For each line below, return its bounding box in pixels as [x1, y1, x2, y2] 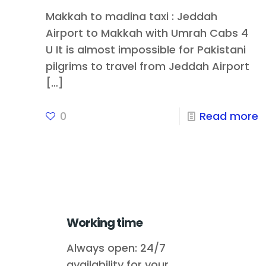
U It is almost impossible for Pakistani [45, 42, 246, 57]
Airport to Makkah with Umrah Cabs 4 [45, 25, 248, 40]
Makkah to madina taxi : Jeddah [45, 8, 217, 24]
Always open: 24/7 [66, 240, 166, 255]
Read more [199, 108, 259, 123]
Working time [66, 214, 142, 231]
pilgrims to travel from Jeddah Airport [45, 58, 249, 74]
